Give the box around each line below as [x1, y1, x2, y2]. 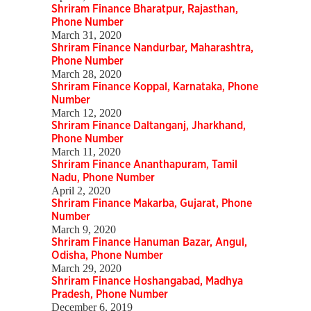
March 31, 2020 [51, 29, 121, 42]
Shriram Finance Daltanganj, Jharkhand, [51, 120, 246, 132]
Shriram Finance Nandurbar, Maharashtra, [51, 42, 253, 54]
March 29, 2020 [51, 262, 121, 275]
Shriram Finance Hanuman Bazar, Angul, [51, 237, 247, 249]
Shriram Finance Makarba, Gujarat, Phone [51, 198, 252, 210]
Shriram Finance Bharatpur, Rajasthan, [51, 3, 238, 15]
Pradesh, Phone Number [51, 289, 168, 301]
